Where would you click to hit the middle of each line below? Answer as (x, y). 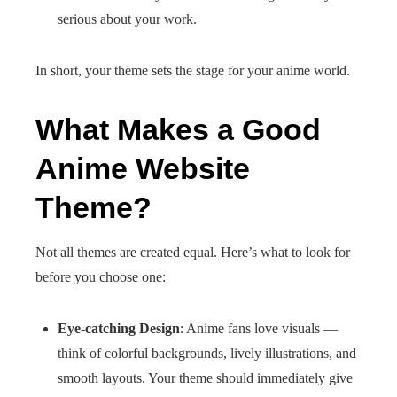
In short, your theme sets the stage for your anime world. (193, 70)
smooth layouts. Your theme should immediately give (205, 378)
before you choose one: (101, 277)
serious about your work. (127, 19)
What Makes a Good (178, 129)
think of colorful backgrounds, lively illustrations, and (207, 353)
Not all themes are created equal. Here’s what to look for (193, 252)
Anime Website (143, 168)
